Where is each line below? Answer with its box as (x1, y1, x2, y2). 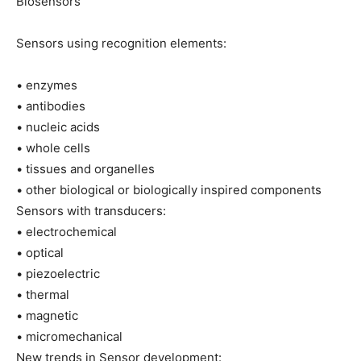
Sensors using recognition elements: (16, 35, 226, 51)
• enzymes (16, 77, 77, 93)
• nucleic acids (16, 119, 100, 135)
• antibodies (16, 98, 85, 114)
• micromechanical (16, 329, 122, 344)
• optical (16, 245, 64, 260)
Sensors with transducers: (16, 203, 166, 218)
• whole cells (16, 140, 90, 156)
